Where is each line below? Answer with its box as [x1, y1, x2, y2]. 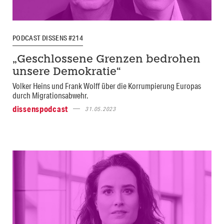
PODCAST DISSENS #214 [12, 33, 83, 43]
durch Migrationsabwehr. [12, 89, 88, 100]
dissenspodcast [12, 103, 68, 114]
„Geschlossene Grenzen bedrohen [12, 54, 200, 65]
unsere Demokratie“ [12, 66, 121, 77]
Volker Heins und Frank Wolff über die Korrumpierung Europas [12, 80, 201, 91]
